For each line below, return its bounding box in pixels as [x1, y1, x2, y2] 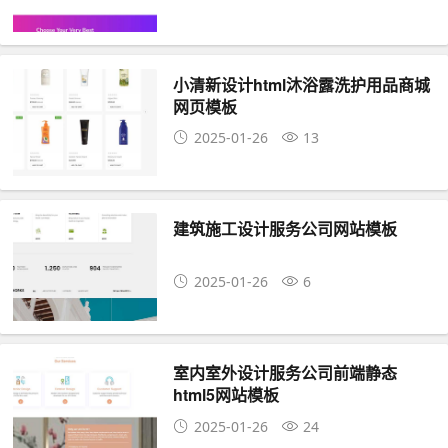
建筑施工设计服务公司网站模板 [173, 217, 398, 241]
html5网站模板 [173, 383, 280, 407]
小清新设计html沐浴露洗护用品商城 [173, 72, 431, 96]
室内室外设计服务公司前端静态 [173, 361, 398, 385]
